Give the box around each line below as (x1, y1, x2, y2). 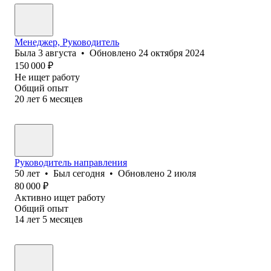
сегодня (73, 168, 105, 178)
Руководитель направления (15, 157, 127, 168)
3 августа (38, 47, 76, 58)
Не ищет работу (15, 71, 80, 82)
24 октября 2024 (139, 47, 204, 58)
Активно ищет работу (15, 192, 105, 203)
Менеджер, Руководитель (15, 36, 119, 47)
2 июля (167, 168, 196, 178)
